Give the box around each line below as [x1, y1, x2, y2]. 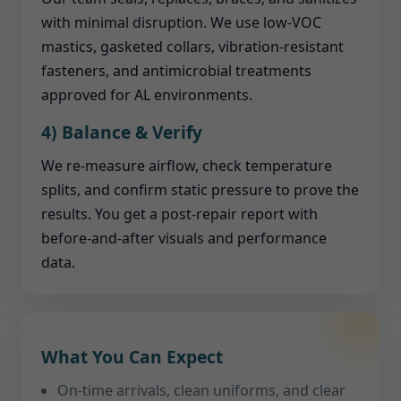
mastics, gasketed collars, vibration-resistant [41, 37, 344, 56]
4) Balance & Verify [41, 120, 202, 144]
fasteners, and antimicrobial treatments [41, 61, 311, 81]
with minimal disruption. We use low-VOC [41, 13, 321, 32]
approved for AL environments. [41, 85, 252, 105]
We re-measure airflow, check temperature [41, 156, 332, 175]
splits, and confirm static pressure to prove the [41, 180, 359, 200]
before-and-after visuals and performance [41, 228, 327, 248]
